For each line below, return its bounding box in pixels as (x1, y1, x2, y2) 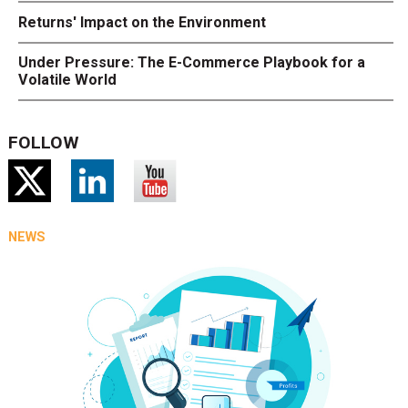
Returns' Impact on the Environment (18, 13, 267, 31)
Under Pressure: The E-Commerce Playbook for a (18, 54, 366, 72)
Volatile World (18, 71, 117, 89)
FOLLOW (7, 132, 79, 154)
